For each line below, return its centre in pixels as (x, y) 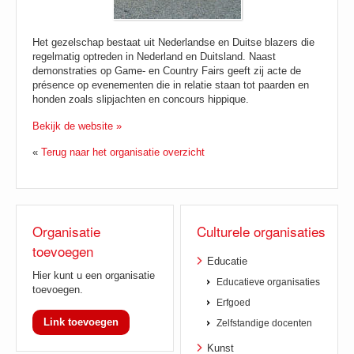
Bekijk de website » (77, 126)
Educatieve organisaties (269, 282)
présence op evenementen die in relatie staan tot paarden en (171, 85)
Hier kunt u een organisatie (94, 275)
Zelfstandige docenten (265, 323)
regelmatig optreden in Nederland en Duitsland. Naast (154, 56)
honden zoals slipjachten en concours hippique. (141, 99)
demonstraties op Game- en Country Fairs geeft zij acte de (167, 71)
